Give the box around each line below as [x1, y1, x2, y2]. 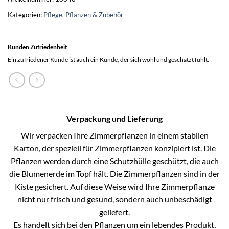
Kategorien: [8, 11, 43, 19]
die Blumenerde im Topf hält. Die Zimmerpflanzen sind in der [9, 168, 220, 178]
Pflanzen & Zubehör [65, 11, 123, 19]
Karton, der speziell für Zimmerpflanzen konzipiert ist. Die [13, 143, 216, 153]
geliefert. [99, 207, 130, 217]
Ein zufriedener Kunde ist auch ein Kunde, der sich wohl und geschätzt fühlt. [8, 56, 209, 64]
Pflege [43, 11, 62, 19]
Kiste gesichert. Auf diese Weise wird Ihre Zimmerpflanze [14, 181, 215, 191]
